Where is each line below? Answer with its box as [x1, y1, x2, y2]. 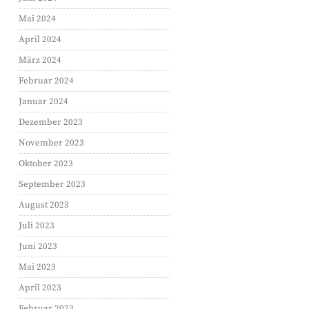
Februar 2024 [19, 75, 74, 86]
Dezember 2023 [19, 117, 83, 128]
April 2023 [19, 282, 61, 293]
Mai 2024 [19, 13, 56, 24]
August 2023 [19, 199, 69, 210]
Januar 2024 [19, 96, 68, 107]
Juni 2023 [19, 241, 57, 252]
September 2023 [19, 179, 86, 190]
